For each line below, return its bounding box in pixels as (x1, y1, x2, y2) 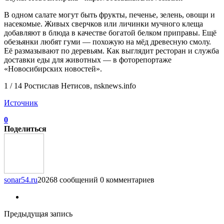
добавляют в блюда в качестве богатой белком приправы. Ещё (4, 28, 216, 37)
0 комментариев (100, 175, 154, 184)
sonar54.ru (4, 175, 37, 184)
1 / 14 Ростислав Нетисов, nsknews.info (4, 81, 136, 90)
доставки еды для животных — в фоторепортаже (4, 55, 171, 64)
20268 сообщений (37, 175, 98, 184)
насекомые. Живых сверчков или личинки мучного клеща (4, 19, 203, 28)
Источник (4, 98, 38, 107)
